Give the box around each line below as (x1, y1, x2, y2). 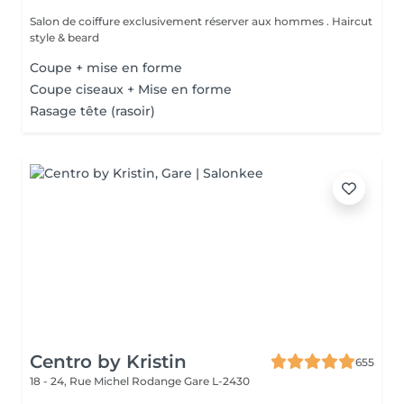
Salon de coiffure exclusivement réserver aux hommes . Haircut (30, 14, 372, 28)
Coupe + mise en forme (30, 60, 182, 76)
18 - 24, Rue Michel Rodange (30, 374, 184, 388)
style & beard (30, 31, 99, 44)
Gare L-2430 (184, 374, 250, 388)
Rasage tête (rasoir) (30, 103, 155, 119)
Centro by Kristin (30, 351, 187, 372)
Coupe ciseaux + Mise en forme (30, 81, 232, 97)
